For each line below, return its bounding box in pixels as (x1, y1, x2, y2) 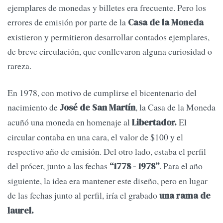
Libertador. (132, 116, 179, 128)
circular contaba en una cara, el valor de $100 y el (7, 130, 183, 143)
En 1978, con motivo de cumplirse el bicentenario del (7, 86, 197, 99)
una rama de (159, 189, 211, 202)
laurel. (7, 204, 34, 217)
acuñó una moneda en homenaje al (7, 115, 132, 128)
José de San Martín (58, 101, 135, 113)
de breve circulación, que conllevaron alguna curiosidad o (7, 45, 212, 58)
